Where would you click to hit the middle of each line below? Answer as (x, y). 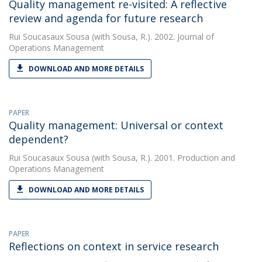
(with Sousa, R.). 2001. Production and (162, 158)
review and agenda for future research (106, 18)
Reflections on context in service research (114, 246)
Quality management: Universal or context (116, 125)
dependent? (39, 139)
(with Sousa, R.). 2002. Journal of (152, 37)
